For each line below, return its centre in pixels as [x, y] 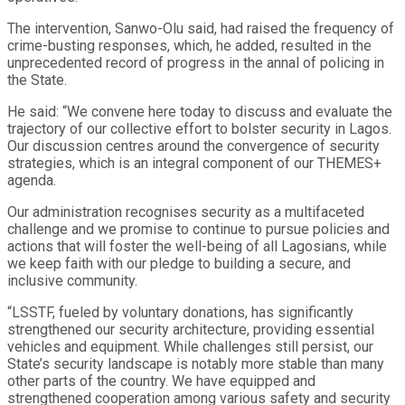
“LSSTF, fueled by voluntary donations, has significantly [180, 312]
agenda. [32, 180]
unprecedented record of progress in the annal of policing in [196, 62]
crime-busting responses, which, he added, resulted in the [189, 45]
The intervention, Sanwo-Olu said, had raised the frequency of [201, 28]
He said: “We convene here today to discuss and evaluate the [200, 111]
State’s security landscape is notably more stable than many [196, 363]
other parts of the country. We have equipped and [161, 381]
